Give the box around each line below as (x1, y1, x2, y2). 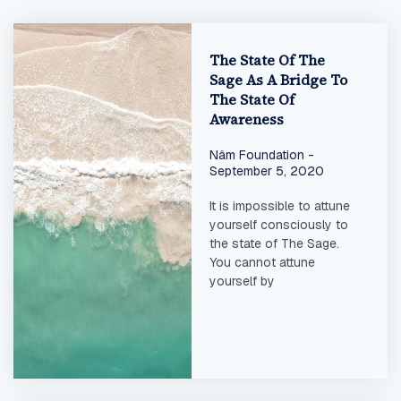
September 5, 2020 (209, 163, 324, 179)
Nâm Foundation (209, 147, 308, 163)
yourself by (209, 273, 275, 289)
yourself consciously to (209, 217, 348, 233)
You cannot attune (209, 254, 315, 270)
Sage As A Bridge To (209, 70, 347, 90)
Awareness (209, 109, 284, 129)
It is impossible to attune (209, 198, 350, 214)
